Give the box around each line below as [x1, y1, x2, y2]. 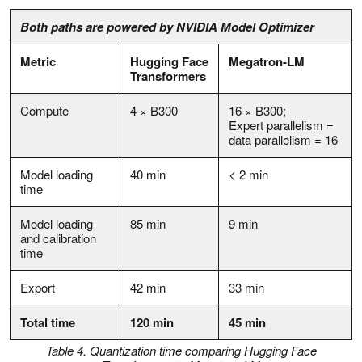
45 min [229, 313, 266, 331]
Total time [20, 313, 75, 331]
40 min [130, 165, 166, 183]
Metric [20, 52, 56, 70]
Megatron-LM [229, 52, 305, 70]
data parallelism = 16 [229, 130, 338, 148]
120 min [130, 313, 174, 331]
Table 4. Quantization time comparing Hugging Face [45, 342, 317, 360]
